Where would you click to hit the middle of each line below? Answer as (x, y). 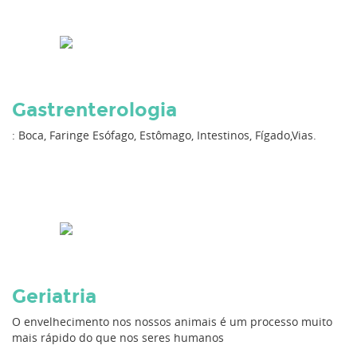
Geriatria (54, 296)
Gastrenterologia (94, 110)
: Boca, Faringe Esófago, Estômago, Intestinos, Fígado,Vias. (164, 135)
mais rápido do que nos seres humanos (118, 337)
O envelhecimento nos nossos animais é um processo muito (172, 322)
